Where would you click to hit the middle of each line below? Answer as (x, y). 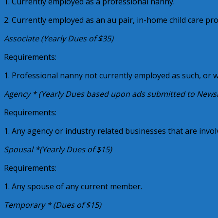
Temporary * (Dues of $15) (53, 205)
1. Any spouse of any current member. (73, 186)
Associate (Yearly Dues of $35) (59, 38)
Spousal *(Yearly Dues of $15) (58, 149)
